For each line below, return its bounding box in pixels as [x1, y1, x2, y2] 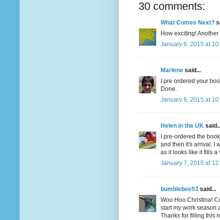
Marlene [161, 67, 183, 74]
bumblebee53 [161, 186, 198, 193]
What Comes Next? [161, 19, 215, 27]
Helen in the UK [161, 122, 204, 130]
